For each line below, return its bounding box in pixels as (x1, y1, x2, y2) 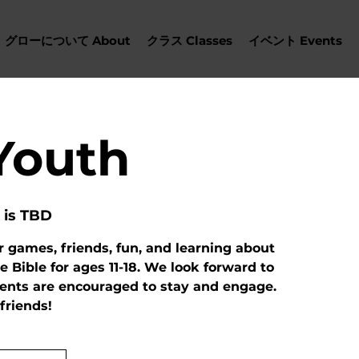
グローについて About (5, 33, 131, 48)
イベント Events (248, 33, 342, 48)
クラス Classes (147, 33, 232, 48)
